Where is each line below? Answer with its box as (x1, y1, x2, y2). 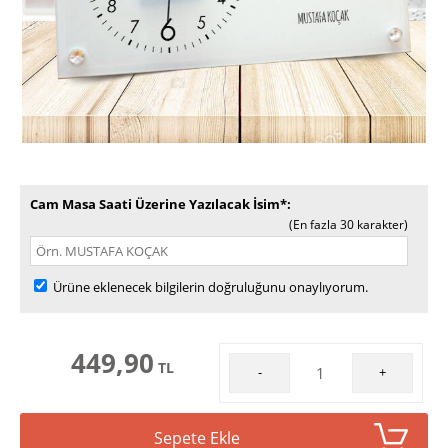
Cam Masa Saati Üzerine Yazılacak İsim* (30, 195, 287, 213)
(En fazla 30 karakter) (289, 216, 408, 233)
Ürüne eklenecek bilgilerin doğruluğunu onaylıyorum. (50, 278, 368, 296)
